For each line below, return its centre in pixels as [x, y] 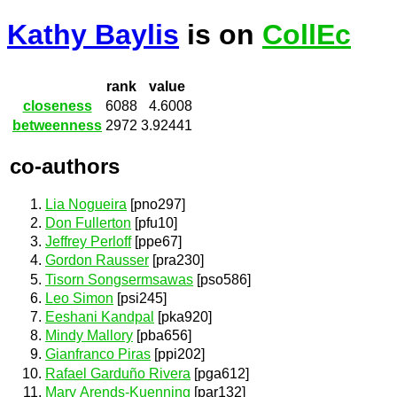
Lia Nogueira [86, 204]
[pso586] [222, 279]
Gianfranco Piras [98, 354]
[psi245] [140, 298]
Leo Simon [79, 298]
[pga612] [220, 373]
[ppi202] [178, 354]
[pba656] [162, 336]
